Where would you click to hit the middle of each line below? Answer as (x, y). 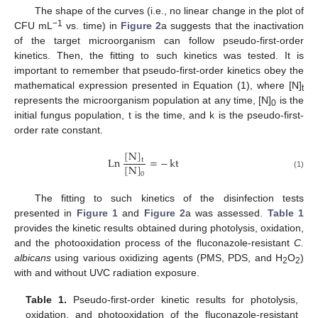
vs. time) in (92, 25)
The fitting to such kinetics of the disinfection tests (169, 198)
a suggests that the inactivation (233, 25)
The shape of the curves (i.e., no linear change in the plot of (169, 10)
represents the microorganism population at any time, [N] (143, 100)
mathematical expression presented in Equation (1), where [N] (158, 85)
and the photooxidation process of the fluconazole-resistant (154, 243)
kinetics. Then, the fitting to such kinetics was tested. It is (159, 55)
